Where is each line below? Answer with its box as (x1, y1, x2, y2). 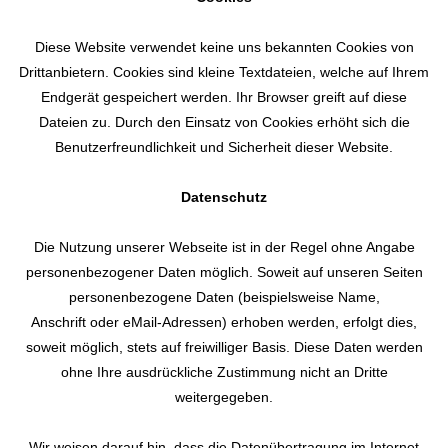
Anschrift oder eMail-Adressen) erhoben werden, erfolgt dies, (31, 314, 417, 330)
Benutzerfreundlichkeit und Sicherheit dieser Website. (55, 139, 393, 155)
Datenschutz (181, 189, 267, 205)
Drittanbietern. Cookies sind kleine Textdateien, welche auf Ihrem (19, 64, 429, 80)
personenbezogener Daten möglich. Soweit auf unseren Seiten (25, 264, 423, 280)
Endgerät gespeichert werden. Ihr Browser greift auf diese (41, 89, 407, 105)
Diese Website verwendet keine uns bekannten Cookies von (34, 39, 414, 55)
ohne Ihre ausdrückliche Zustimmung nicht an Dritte (60, 364, 388, 380)
